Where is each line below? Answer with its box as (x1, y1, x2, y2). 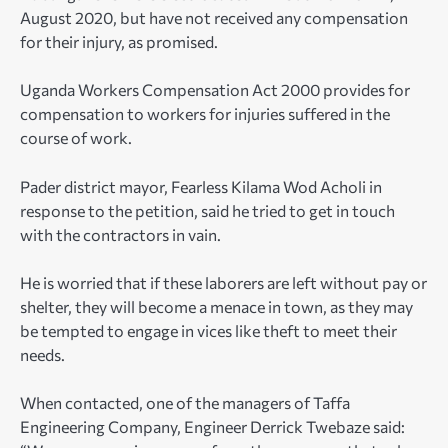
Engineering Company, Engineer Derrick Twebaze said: (20, 416, 405, 436)
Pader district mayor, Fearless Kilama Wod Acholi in (20, 176, 382, 196)
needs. (20, 344, 65, 364)
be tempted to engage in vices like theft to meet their (20, 320, 397, 340)
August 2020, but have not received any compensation (20, 8, 408, 28)
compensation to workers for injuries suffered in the (20, 104, 390, 124)
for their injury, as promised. (20, 32, 218, 52)
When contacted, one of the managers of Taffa (20, 392, 350, 412)
